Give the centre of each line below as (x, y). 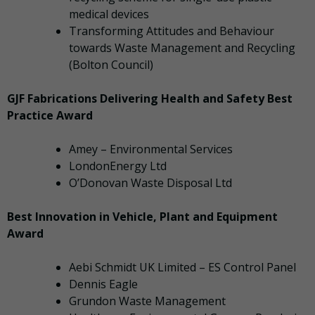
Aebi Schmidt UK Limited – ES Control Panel (182, 268)
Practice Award (50, 116)
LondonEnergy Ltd (118, 166)
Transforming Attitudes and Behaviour (172, 31)
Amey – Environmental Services (151, 149)
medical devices (109, 14)
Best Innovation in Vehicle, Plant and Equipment (142, 217)
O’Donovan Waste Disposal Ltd (150, 183)
